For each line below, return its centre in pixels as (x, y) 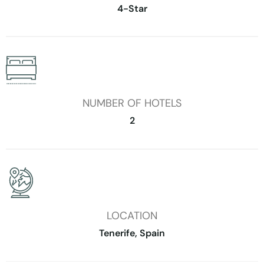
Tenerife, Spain (132, 233)
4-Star (132, 8)
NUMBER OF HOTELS (132, 103)
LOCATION (132, 215)
